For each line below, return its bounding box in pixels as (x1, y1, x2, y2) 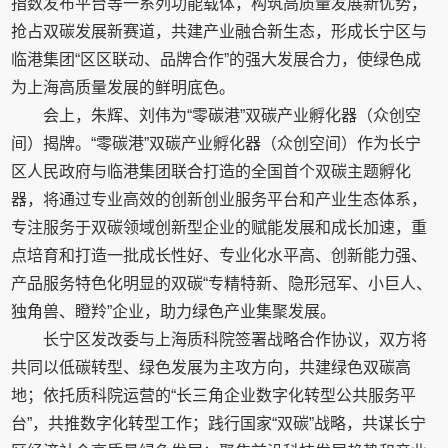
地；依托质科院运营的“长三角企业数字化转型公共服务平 (11, 387, 417, 404)
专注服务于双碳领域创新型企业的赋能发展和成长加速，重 (11, 219, 428, 236)
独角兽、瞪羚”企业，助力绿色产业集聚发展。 (11, 303, 337, 320)
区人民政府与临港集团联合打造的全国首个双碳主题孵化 (11, 163, 412, 180)
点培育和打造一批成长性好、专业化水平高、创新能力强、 (11, 247, 428, 264)
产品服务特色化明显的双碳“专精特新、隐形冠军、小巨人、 (11, 275, 433, 292)
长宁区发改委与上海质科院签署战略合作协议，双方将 (43, 331, 428, 348)
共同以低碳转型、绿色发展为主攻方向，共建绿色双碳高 (11, 359, 412, 376)
